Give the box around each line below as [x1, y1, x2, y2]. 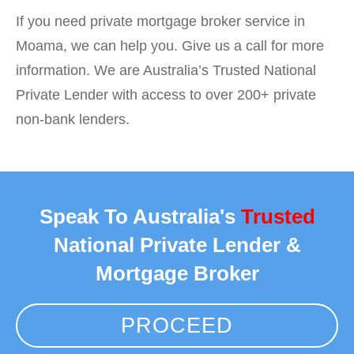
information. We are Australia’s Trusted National [16, 62, 316, 79]
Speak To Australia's [39, 204, 241, 228]
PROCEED [121, 313, 233, 337]
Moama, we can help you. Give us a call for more [16, 38, 324, 55]
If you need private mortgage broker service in [16, 13, 305, 30]
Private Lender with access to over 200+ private [16, 87, 316, 104]
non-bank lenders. [16, 111, 130, 128]
